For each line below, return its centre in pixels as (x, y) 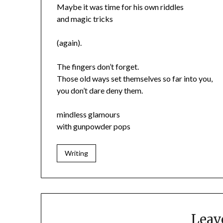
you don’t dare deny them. (100, 91)
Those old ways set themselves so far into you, (135, 79)
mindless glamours (89, 114)
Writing (77, 153)
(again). (69, 43)
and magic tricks (85, 19)
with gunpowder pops (94, 126)
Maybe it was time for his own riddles (120, 7)
